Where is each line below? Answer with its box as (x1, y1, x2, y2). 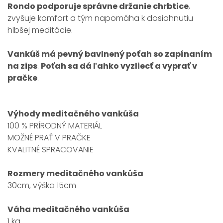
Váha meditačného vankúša (7, 204, 129, 215)
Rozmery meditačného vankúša (7, 168, 143, 179)
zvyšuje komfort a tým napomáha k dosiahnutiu (7, 12, 193, 24)
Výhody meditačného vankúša (7, 108, 139, 119)
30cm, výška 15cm (7, 180, 76, 191)
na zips (7, 60, 37, 72)
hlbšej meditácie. (7, 24, 75, 36)
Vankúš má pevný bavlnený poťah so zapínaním (7, 48, 212, 60)
